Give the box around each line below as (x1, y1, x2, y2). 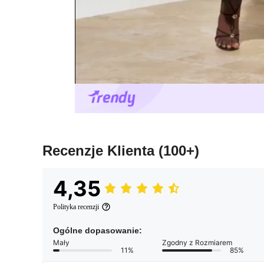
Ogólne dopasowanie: (53, 226, 142, 236)
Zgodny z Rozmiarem (162, 238, 232, 247)
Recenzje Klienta (42, 143, 159, 159)
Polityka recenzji (53, 203, 99, 212)
